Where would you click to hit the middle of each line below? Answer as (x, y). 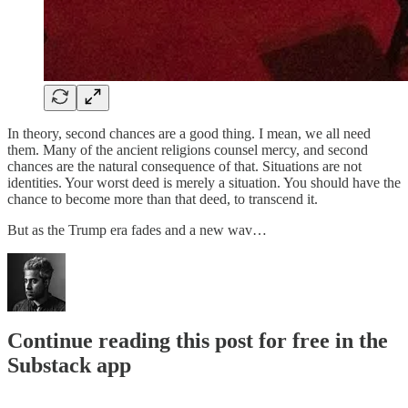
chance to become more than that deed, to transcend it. (163, 199)
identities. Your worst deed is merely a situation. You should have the (204, 182)
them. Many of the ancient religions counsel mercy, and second (188, 149)
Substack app (69, 366)
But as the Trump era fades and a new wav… (137, 229)
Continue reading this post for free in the (198, 341)
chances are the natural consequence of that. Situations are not (184, 166)
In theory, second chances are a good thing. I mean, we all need (189, 133)
